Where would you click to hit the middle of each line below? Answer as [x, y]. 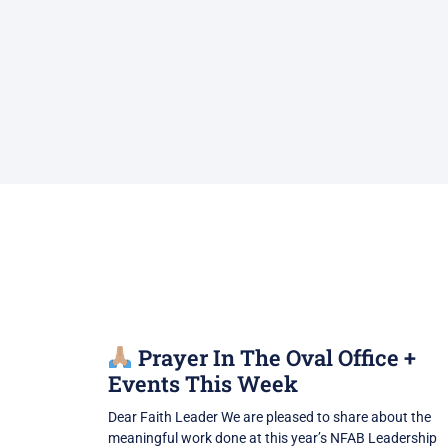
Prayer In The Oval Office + [274, 358]
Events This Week [202, 384]
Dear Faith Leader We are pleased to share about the [269, 417]
